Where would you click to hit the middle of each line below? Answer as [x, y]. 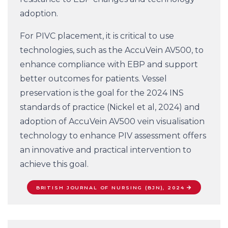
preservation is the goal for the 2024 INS [102, 93]
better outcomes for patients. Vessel [93, 79]
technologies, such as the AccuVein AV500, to [112, 50]
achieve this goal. [54, 164]
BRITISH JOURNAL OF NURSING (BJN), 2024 [110, 187]
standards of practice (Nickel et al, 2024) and [110, 107]
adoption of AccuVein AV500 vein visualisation [112, 122]
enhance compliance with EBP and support [109, 65]
